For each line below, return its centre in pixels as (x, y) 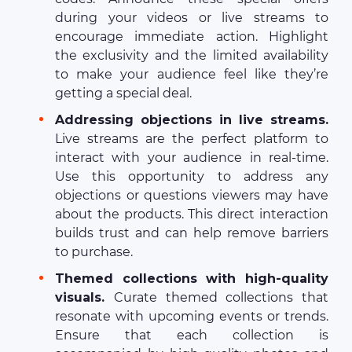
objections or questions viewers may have (192, 195)
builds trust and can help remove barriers (192, 233)
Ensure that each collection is (192, 335)
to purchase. (94, 251)
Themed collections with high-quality (192, 278)
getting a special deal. (123, 93)
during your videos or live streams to (192, 17)
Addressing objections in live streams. (192, 119)
